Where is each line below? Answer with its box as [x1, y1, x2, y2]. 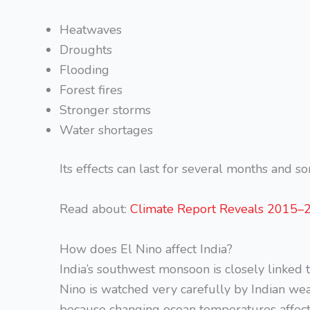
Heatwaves [60, 21, 122, 39]
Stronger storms [60, 102, 151, 119]
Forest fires [60, 82, 122, 99]
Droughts [60, 42, 112, 59]
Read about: [60, 200, 130, 217]
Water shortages [60, 122, 153, 139]
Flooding [60, 62, 109, 79]
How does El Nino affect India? [60, 240, 232, 257]
